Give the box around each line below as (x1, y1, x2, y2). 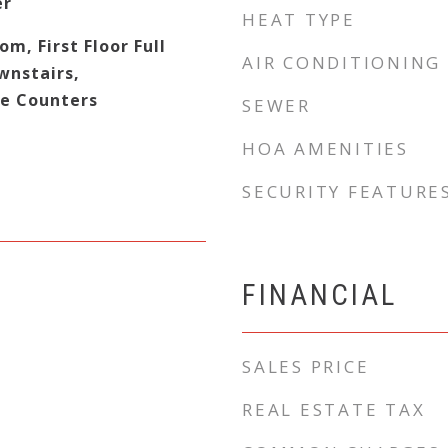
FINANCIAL (242, 278, 397, 312)
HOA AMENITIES (242, 137, 409, 160)
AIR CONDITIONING (242, 51, 441, 74)
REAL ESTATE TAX (242, 398, 426, 421)
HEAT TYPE (242, 8, 356, 31)
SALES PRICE (242, 355, 370, 378)
